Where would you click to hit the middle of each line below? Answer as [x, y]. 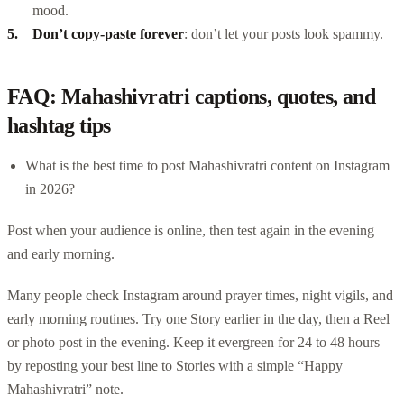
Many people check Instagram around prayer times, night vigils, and [200, 295]
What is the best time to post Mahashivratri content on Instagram [207, 165]
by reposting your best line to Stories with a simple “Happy [175, 365]
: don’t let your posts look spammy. [284, 33]
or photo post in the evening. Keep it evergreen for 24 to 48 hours [193, 342]
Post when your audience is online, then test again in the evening [191, 230]
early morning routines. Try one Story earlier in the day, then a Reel [198, 318]
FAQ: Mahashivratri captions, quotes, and [191, 96]
